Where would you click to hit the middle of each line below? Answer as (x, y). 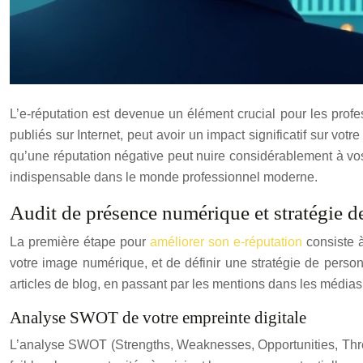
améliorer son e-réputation (226, 241)
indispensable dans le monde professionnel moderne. (164, 177)
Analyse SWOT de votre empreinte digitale (158, 317)
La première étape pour (80, 241)
